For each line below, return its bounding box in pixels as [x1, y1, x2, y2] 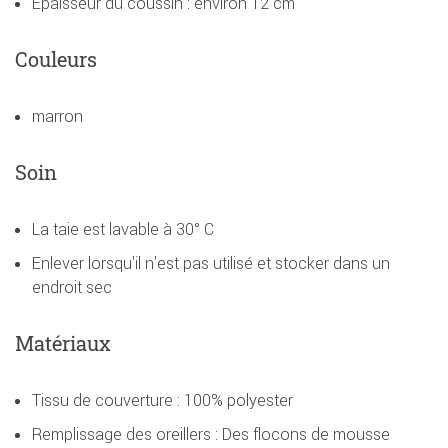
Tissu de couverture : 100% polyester [32, 390, 293, 411]
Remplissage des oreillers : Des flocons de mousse [32, 424, 390, 445]
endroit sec [32, 277, 112, 298]
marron [32, 106, 83, 127]
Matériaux [15, 330, 111, 357]
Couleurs [15, 46, 97, 73]
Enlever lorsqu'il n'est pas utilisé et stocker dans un [32, 253, 390, 274]
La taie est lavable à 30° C [32, 219, 214, 240]
